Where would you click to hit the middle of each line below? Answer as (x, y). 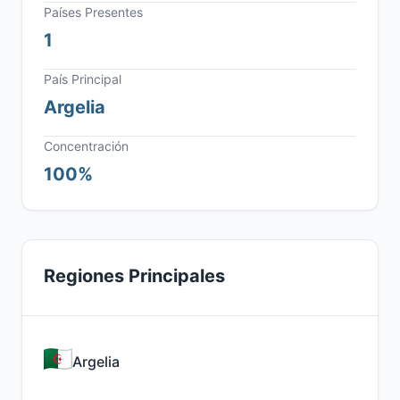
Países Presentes (93, 12)
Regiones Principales (134, 276)
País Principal (83, 79)
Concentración (86, 146)
